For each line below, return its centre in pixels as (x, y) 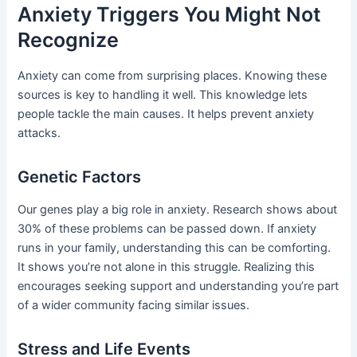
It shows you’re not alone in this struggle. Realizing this (167, 267)
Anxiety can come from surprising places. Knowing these (173, 76)
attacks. (39, 133)
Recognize (69, 39)
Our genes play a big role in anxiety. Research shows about (178, 210)
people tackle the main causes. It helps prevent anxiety (166, 114)
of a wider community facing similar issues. (134, 306)
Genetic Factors (80, 177)
